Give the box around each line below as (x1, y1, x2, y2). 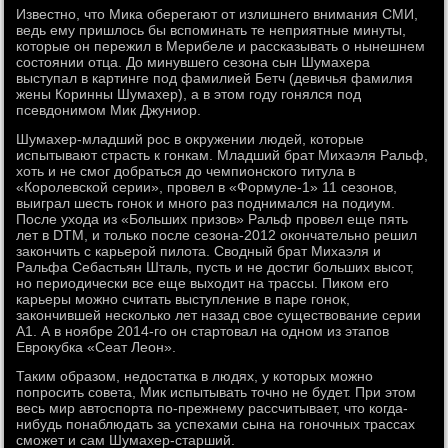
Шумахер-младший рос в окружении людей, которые (16, 131, 365, 148)
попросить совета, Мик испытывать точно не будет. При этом (16, 384, 417, 401)
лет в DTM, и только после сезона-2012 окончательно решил (16, 227, 418, 244)
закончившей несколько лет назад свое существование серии (16, 307, 422, 324)
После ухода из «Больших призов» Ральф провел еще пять (16, 211, 409, 228)
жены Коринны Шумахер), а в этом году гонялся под (16, 86, 362, 103)
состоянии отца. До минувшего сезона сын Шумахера (16, 54, 371, 71)
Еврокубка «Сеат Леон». (16, 339, 177, 356)
